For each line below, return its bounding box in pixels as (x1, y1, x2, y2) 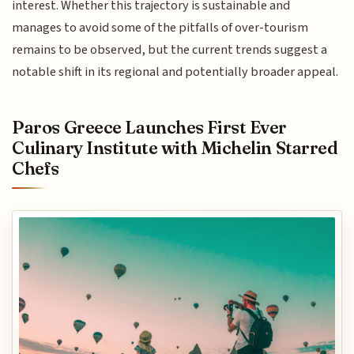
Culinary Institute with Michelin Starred (12, 136, 338, 159)
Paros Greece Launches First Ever (12, 115, 288, 138)
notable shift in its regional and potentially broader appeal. (12, 62, 339, 82)
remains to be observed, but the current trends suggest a (12, 40, 328, 60)
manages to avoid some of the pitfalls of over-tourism (12, 18, 309, 38)
